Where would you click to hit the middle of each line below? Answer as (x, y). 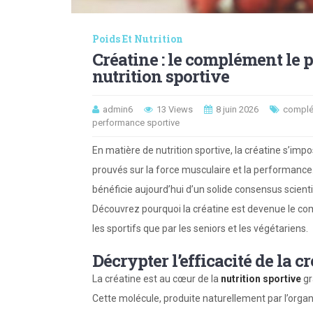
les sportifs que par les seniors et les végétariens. (200, 228)
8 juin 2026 (237, 109)
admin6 (118, 109)
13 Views (175, 109)
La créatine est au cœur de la (156, 279)
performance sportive (136, 123)
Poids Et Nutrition (138, 39)
